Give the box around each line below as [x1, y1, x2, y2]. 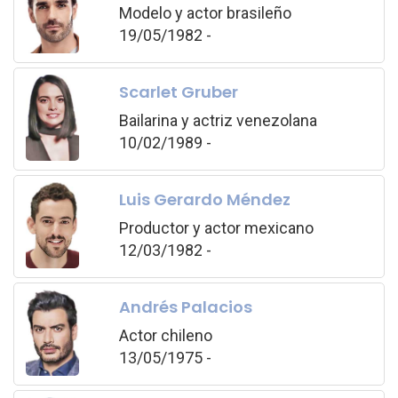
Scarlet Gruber [118, 81, 238, 104]
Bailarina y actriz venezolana [118, 111, 317, 131]
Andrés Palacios [118, 296, 252, 319]
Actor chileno [118, 326, 212, 346]
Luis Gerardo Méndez [118, 188, 291, 211]
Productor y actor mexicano [118, 219, 314, 238]
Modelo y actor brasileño [118, 4, 291, 23]
